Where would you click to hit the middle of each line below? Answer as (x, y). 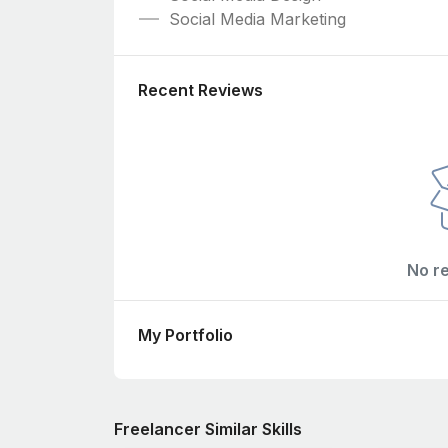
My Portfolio (185, 334)
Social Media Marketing (257, 18)
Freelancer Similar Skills (208, 428)
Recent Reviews (200, 89)
